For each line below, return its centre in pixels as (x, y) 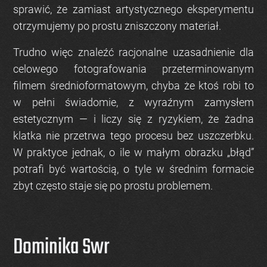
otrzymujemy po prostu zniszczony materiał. (117, 26)
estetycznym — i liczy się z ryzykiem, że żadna (133, 119)
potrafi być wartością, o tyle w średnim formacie (133, 169)
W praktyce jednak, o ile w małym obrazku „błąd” (133, 153)
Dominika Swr (61, 248)
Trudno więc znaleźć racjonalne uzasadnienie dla (133, 52)
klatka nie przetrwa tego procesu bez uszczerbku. (133, 136)
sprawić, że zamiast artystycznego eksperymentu (133, 10)
